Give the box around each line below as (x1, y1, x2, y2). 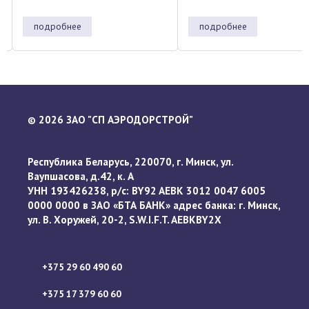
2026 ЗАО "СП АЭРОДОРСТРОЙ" (36, 112, 193, 126)
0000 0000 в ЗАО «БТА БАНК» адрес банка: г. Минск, (28, 197, 280, 212)
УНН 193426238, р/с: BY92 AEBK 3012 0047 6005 (28, 183, 266, 197)
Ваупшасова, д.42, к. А (28, 168, 134, 183)
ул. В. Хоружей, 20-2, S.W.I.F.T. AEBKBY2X (28, 212, 221, 226)
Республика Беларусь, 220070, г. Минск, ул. (28, 154, 233, 168)
